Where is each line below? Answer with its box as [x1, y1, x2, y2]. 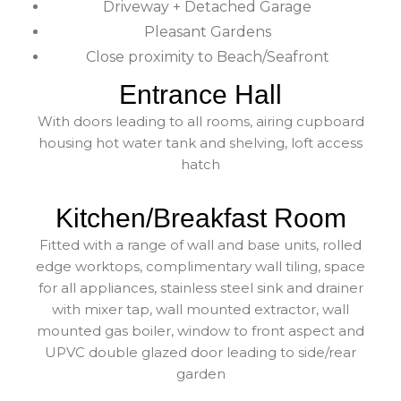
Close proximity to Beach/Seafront [85, 47, 329, 65]
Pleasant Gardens [143, 22, 271, 40]
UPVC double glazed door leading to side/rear [45, 343, 356, 361]
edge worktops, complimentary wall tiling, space [36, 257, 365, 275]
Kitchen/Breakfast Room [55, 202, 346, 233]
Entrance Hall [119, 79, 282, 109]
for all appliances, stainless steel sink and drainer [38, 278, 363, 296]
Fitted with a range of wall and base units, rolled [39, 235, 362, 253]
